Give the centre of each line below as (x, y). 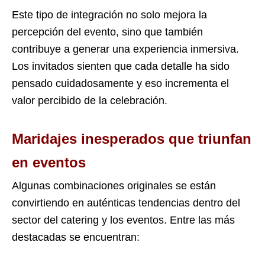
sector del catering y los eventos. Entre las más (123, 220)
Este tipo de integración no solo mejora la (109, 14)
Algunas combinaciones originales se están (114, 185)
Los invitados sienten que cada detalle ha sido (121, 66)
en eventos (49, 162)
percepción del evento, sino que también (107, 32)
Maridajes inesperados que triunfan (132, 138)
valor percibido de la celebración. (90, 100)
